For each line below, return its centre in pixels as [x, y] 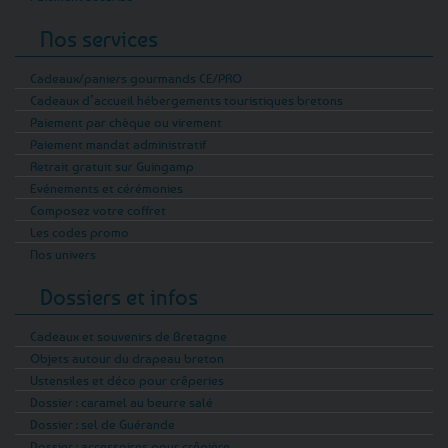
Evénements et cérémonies [106, 187]
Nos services [99, 38]
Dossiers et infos [119, 296]
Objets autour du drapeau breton [127, 357]
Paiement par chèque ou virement [126, 121]
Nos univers [63, 253]
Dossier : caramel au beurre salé [121, 401]
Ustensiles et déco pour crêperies [127, 379]
